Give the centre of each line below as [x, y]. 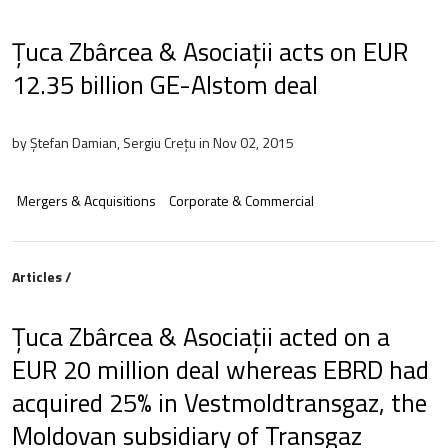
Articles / [42, 276]
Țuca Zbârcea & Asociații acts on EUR [210, 51]
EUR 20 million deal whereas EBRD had [220, 369]
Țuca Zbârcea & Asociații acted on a [201, 336]
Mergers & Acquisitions [86, 200]
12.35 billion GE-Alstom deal [165, 84]
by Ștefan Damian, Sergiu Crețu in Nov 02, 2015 [153, 142]
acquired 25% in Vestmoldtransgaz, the [219, 402]
